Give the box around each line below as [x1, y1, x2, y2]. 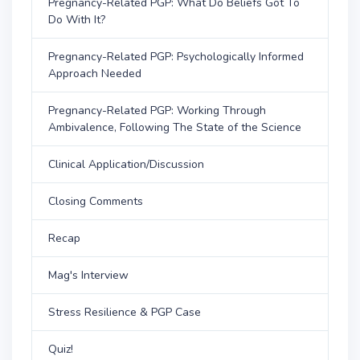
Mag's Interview [48, 267, 129, 283]
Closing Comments [48, 193, 143, 209]
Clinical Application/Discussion [48, 156, 204, 172]
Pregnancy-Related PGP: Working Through [48, 102, 266, 118]
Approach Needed [48, 65, 141, 81]
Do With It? [48, 11, 105, 27]
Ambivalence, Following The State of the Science [48, 119, 301, 135]
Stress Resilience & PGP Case [48, 304, 201, 320]
